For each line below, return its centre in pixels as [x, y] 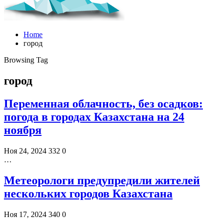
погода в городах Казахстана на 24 [94, 117]
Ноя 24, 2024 [25, 151]
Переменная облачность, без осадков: [103, 103]
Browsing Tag [26, 60]
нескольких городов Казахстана [88, 193]
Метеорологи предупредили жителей [102, 180]
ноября [23, 130]
